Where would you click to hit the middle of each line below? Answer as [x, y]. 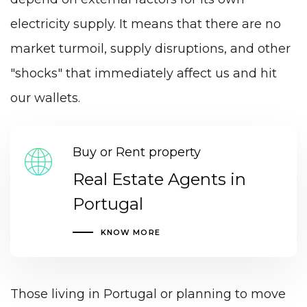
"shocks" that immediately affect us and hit [144, 73]
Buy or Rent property [136, 152]
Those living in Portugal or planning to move [148, 294]
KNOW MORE [130, 232]
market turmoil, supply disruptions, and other [150, 48]
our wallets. [45, 98]
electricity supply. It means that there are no [146, 24]
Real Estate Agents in [159, 179]
